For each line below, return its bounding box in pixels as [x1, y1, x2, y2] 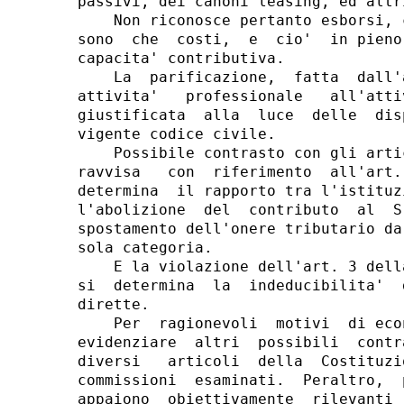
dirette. [77, 296, 150, 313]
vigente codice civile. [77, 125, 276, 142]
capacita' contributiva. [77, 50, 285, 67]
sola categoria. [77, 239, 213, 256]
